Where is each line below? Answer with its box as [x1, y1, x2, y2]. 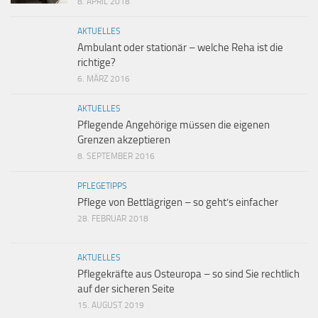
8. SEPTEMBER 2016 [77, 151, 155, 161]
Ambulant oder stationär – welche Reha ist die [77, 41, 283, 54]
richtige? [77, 56, 116, 69]
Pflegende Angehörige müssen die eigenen [77, 119, 270, 131]
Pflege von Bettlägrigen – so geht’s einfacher [77, 196, 278, 209]
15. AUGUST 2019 [77, 300, 144, 310]
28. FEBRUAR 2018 [77, 214, 148, 224]
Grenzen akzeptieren [77, 133, 170, 146]
